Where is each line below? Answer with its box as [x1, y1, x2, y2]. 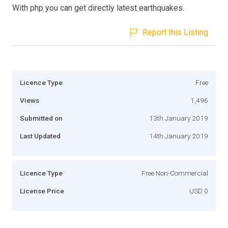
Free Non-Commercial [141, 168, 208, 177]
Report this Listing [142, 27, 208, 37]
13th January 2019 [149, 113, 208, 122]
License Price [20, 186, 64, 195]
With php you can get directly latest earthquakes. [12, 3, 184, 13]
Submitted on [20, 113, 63, 122]
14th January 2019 [149, 131, 208, 140]
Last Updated [20, 131, 61, 140]
